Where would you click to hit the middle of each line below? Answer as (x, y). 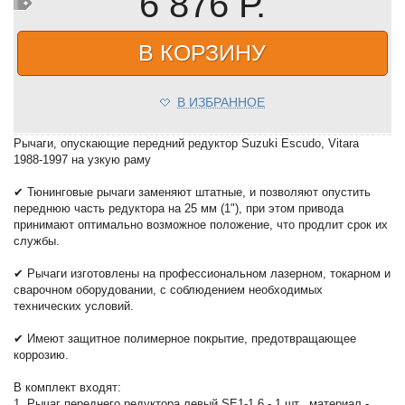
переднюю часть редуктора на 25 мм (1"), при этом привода (179, 209)
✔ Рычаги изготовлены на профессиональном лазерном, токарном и (202, 274)
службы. (37, 241)
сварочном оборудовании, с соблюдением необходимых (169, 290)
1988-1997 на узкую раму (83, 160)
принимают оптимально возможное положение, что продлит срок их (201, 225)
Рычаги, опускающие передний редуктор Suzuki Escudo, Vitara (187, 144)
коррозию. (42, 355)
